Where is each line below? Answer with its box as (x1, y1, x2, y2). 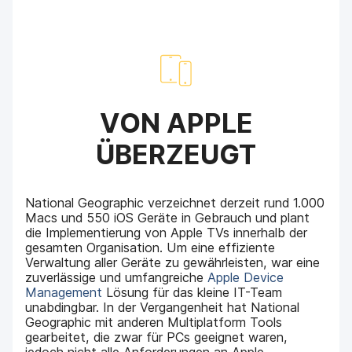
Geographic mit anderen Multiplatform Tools (25, 314, 283, 331)
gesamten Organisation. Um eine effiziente (25, 240, 276, 256)
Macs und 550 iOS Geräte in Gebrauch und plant (25, 210, 310, 226)
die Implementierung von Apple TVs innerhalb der (25, 225, 308, 241)
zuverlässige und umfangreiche (25, 269, 208, 286)
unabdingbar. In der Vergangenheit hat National (25, 299, 300, 316)
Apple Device (207, 269, 284, 286)
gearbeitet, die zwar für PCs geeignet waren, (25, 329, 288, 346)
